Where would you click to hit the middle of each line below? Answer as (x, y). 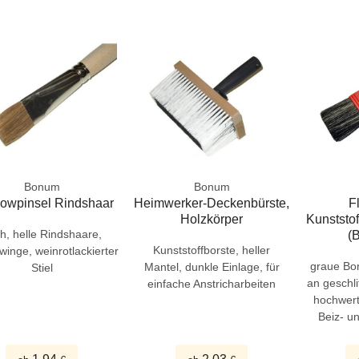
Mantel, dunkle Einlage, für (212, 266)
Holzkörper (212, 219)
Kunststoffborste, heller (212, 250)
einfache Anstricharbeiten (212, 283)
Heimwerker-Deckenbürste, (212, 203)
